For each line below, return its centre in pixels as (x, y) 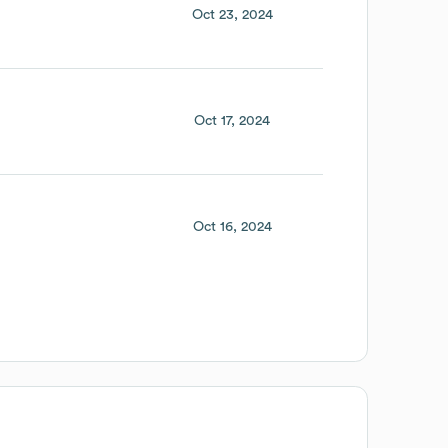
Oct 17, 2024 (232, 120)
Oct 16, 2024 (232, 227)
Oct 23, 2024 (232, 14)
